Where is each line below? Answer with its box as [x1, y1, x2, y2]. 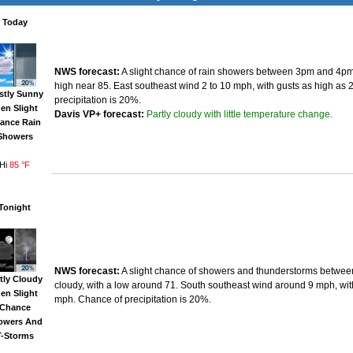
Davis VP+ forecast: [54, 110, 144, 120]
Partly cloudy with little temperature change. [146, 109, 333, 121]
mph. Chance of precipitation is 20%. [54, 295, 211, 305]
